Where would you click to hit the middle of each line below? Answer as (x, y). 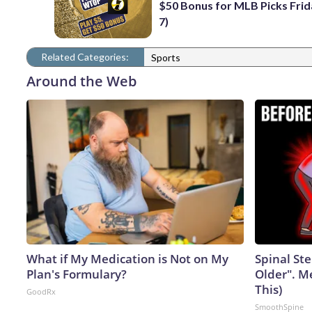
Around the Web (81, 81)
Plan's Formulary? (77, 274)
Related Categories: (85, 56)
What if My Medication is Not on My (127, 258)
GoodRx (41, 291)
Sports (166, 58)
